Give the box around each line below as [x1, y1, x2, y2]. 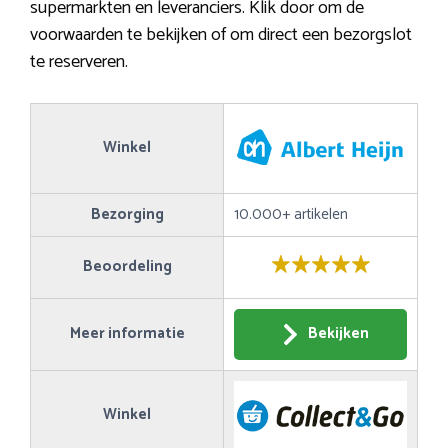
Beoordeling [82, 253, 172, 279]
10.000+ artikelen [234, 201, 348, 227]
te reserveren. [30, 46, 128, 77]
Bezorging [90, 201, 164, 227]
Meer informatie [69, 320, 185, 346]
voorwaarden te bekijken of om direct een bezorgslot [30, 19, 412, 50]
